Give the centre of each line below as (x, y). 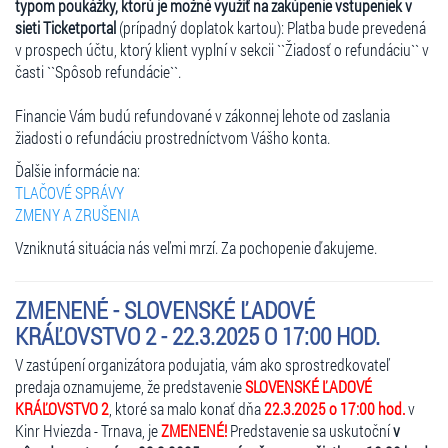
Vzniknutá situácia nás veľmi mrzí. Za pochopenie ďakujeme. (196, 247)
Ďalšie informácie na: (77, 170)
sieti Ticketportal (65, 27)
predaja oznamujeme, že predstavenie (130, 386)
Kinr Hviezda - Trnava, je (88, 430)
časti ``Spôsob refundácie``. (98, 71)
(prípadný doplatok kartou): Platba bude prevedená (271, 27)
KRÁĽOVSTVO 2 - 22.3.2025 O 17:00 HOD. (197, 335)
